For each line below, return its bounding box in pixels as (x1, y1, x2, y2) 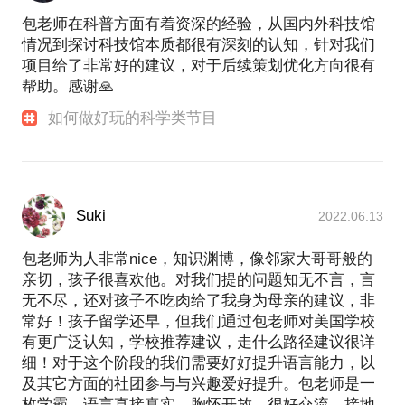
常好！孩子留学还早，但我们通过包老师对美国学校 (22, 313, 375, 331)
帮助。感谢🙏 (22, 78, 114, 96)
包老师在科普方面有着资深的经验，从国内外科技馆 (22, 15, 375, 33)
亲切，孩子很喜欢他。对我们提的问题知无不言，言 (22, 271, 375, 289)
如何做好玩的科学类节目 (48, 109, 218, 127)
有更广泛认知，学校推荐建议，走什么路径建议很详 (22, 334, 375, 352)
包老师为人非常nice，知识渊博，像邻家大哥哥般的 (22, 250, 372, 268)
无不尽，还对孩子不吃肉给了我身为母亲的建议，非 (22, 292, 375, 310)
